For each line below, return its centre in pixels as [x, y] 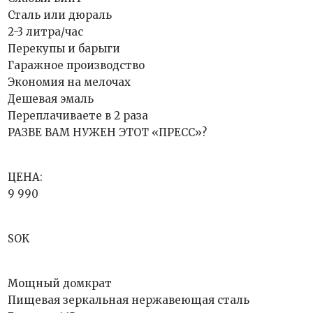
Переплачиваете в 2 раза [78, 116]
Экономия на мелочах [70, 82]
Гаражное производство [77, 65]
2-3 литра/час [46, 32]
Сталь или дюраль [60, 15]
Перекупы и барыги [64, 49]
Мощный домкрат [60, 283]
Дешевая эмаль [51, 99]
